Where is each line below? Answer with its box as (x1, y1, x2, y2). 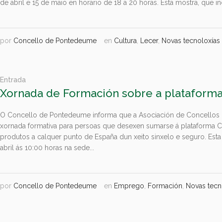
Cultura (114, 37, 137, 45)
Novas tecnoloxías (162, 37, 221, 45)
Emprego (114, 182, 145, 190)
